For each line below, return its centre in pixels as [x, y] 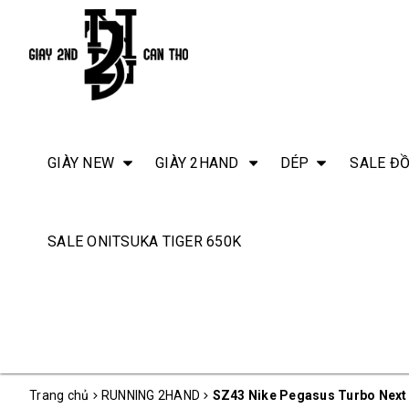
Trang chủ [59, 395]
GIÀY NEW [81, 163]
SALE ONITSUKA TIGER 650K [144, 241]
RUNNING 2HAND [150, 395]
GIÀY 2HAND [197, 163]
